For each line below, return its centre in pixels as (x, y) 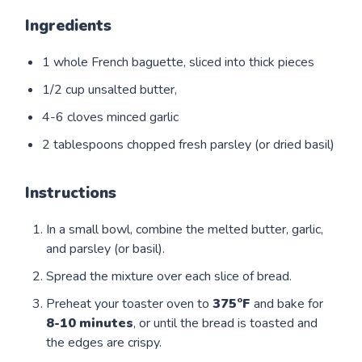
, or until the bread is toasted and (226, 323)
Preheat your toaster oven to (130, 303)
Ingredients (69, 25)
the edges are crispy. (104, 342)
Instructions (71, 193)
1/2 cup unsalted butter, (110, 89)
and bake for (287, 303)
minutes (107, 323)
